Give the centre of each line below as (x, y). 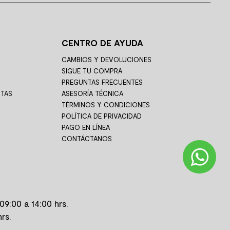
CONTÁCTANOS (87, 138)
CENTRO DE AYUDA (102, 42)
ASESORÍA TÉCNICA (92, 93)
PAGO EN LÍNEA (85, 127)
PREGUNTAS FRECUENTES (102, 82)
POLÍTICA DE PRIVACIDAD (101, 116)
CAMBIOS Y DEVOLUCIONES (106, 59)
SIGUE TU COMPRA (92, 71)
